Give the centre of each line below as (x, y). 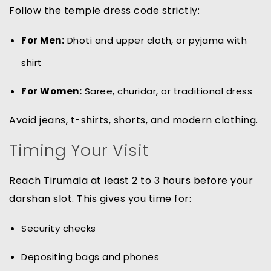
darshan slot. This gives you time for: (100, 199)
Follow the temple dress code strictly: (104, 11)
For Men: (43, 41)
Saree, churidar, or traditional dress (167, 91)
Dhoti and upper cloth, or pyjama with (155, 41)
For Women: (51, 91)
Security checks (59, 229)
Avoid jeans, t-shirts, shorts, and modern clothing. (134, 120)
